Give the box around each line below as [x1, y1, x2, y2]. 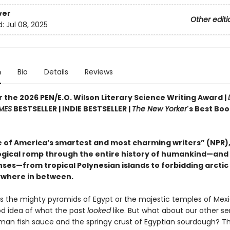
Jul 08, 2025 [6, 20, 48, 30]
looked [87, 205, 113, 216]
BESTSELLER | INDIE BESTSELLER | [11, 104, 132, 114]
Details [44, 67, 68, 77]
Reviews [84, 67, 113, 77]
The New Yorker [131, 104, 187, 114]
